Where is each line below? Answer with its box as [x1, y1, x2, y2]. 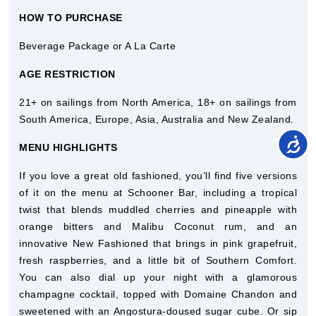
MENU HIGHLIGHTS [19, 142, 118, 153]
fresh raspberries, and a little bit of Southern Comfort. [19, 255, 297, 266]
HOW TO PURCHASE [19, 12, 123, 23]
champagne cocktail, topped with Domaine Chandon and [19, 288, 297, 300]
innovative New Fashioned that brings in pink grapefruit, [19, 238, 297, 249]
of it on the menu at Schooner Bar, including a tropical [19, 187, 297, 198]
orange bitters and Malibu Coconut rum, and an [19, 221, 297, 232]
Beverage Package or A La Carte [19, 40, 176, 51]
